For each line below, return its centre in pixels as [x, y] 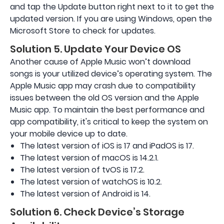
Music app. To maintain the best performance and [107, 110]
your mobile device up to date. [69, 134]
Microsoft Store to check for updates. [83, 31]
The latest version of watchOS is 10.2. [91, 182]
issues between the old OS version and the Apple [104, 98]
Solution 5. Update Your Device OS [95, 49]
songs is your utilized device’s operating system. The [111, 74]
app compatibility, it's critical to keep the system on [109, 122]
